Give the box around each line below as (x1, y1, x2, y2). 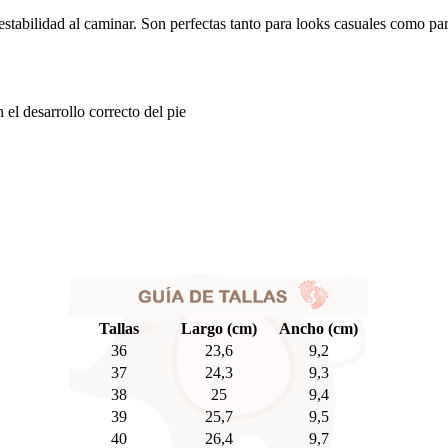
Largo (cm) (180, 320, 257, 338)
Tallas (99, 320, 139, 338)
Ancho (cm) (279, 320, 358, 338)
